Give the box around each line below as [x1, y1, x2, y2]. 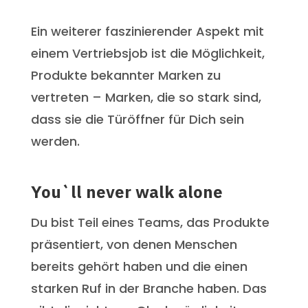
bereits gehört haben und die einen [30, 257, 247, 275]
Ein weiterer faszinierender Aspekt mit [30, 22, 264, 40]
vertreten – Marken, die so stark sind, [30, 88, 261, 106]
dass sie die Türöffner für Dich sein [30, 110, 244, 128]
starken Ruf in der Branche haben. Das [30, 279, 267, 297]
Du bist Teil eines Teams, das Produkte [30, 213, 269, 231]
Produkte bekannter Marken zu [30, 66, 221, 84]
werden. [30, 132, 80, 150]
